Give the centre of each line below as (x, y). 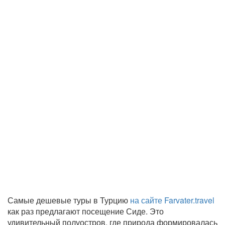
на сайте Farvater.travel (172, 200)
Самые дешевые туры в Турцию (69, 200)
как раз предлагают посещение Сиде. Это (86, 211)
